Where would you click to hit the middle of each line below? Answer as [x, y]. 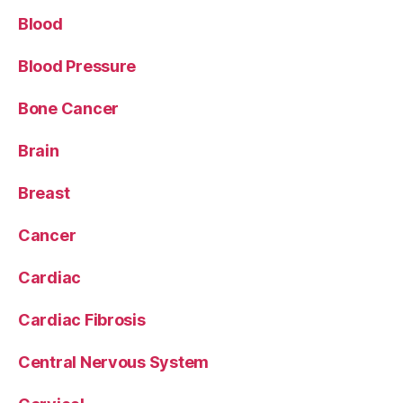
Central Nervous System [114, 362]
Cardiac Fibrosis [82, 319]
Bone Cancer [69, 108]
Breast [44, 193]
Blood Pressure [77, 66]
